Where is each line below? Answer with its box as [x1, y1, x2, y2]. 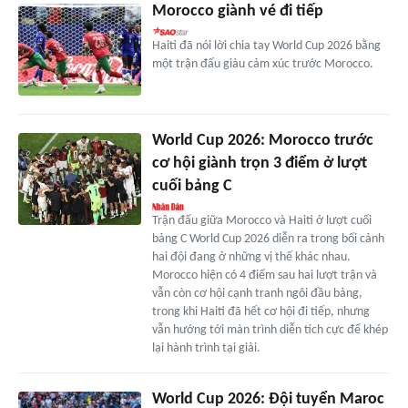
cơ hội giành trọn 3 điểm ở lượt [151, 155, 367, 173]
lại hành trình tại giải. [151, 342, 260, 356]
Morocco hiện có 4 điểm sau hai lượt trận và [151, 269, 377, 283]
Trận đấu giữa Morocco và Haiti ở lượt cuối [151, 214, 372, 229]
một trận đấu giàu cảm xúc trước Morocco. [151, 57, 373, 72]
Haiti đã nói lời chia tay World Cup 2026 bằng [151, 39, 381, 54]
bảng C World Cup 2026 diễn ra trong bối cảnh [151, 232, 384, 247]
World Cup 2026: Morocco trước [151, 132, 373, 150]
